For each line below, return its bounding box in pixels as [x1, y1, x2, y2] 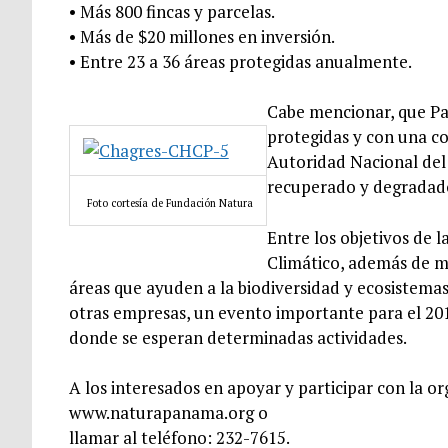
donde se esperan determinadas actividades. [68, 325, 407, 349]
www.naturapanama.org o [68, 401, 268, 425]
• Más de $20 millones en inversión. [68, 24, 335, 48]
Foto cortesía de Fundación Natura [86, 195, 253, 210]
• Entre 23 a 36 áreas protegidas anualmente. [68, 49, 412, 73]
